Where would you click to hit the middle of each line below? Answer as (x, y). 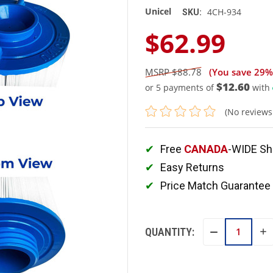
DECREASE (233, 232)
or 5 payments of (181, 87)
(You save (228, 72)
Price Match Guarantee (215, 186)
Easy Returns (192, 168)
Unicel (158, 11)
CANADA (206, 149)
